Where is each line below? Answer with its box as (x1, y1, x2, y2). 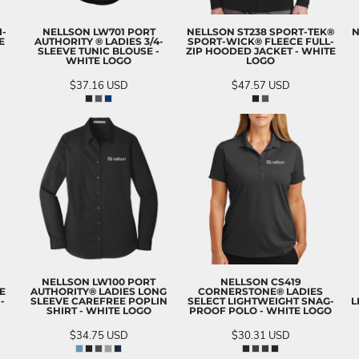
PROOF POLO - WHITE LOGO (189, 304, 332, 317)
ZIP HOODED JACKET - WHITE (185, 44, 336, 57)
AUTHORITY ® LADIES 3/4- (34, 34, 163, 47)
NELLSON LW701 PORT (42, 25, 155, 38)
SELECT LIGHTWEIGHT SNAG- (187, 294, 334, 307)
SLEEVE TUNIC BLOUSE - (38, 44, 159, 57)
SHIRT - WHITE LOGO (46, 304, 151, 317)
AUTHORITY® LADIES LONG (30, 284, 167, 297)
